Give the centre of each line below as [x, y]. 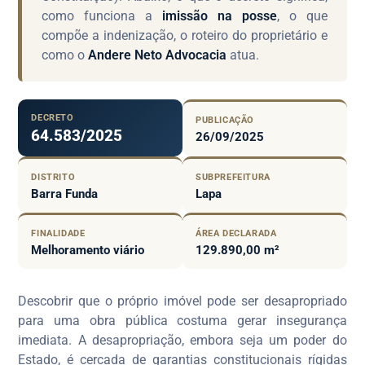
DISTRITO [53, 177]
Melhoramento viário [88, 250]
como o [65, 55]
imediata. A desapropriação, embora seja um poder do [182, 340]
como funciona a [102, 15]
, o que [302, 15]
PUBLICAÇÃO [225, 120]
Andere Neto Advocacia [158, 55]
